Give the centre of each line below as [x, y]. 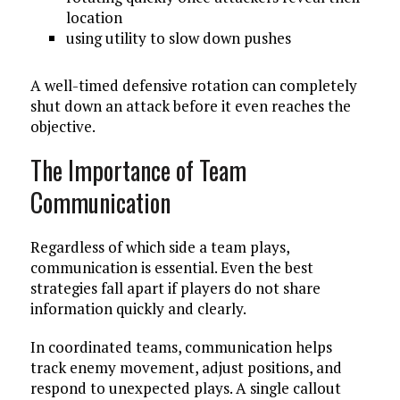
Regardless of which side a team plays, [159, 247]
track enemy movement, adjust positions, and [186, 367]
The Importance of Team [138, 170]
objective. [62, 126]
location [94, 17]
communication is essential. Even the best [171, 267]
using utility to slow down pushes [178, 38]
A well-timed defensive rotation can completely [193, 85]
